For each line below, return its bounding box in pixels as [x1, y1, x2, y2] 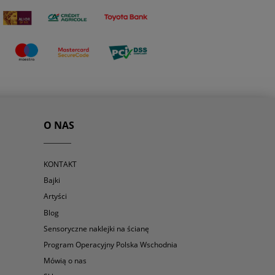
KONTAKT [44, 158, 77, 169]
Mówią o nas [44, 255, 87, 266]
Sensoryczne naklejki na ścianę [44, 223, 149, 234]
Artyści [44, 191, 67, 202]
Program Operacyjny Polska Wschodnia [44, 239, 177, 250]
